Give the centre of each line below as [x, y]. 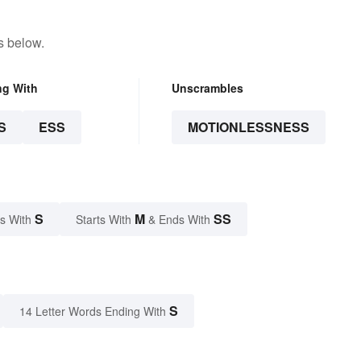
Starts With [105, 220]
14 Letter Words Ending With [93, 311]
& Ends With [179, 220]
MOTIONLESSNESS [248, 127]
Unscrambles [207, 88]
